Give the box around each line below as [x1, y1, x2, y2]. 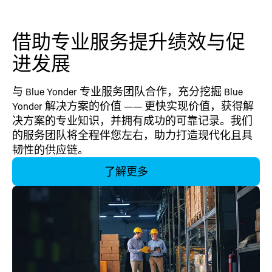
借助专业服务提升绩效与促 [12, 30, 245, 53]
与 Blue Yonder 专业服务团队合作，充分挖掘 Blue [12, 84, 243, 98]
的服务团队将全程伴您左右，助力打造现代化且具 [12, 128, 253, 141]
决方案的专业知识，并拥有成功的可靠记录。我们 [12, 114, 253, 127]
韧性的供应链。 [12, 143, 91, 156]
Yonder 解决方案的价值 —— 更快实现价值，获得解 [12, 99, 254, 112]
